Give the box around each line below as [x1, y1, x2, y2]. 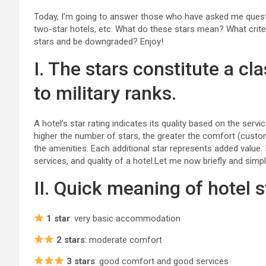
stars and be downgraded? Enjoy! [34, 36, 163, 47]
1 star [46, 213, 71, 224]
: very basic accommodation [70, 213, 181, 224]
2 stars [56, 234, 85, 245]
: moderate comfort [85, 234, 163, 245]
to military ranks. [34, 81, 176, 104]
